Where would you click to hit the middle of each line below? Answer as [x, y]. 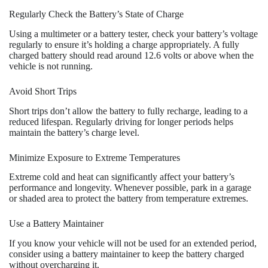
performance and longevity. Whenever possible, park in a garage [130, 188]
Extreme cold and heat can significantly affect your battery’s [122, 177]
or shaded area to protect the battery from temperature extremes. [129, 199]
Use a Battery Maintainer [56, 224]
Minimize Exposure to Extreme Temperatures [95, 157]
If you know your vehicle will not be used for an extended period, [133, 243]
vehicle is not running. [51, 66]
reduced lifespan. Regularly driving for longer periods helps [121, 121]
